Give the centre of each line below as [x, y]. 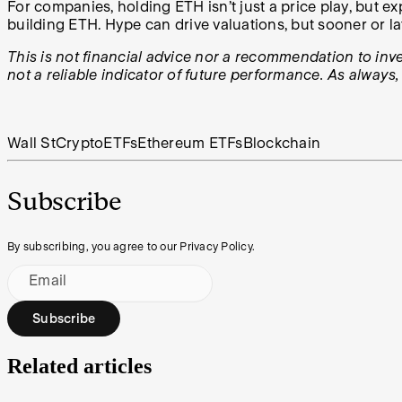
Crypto [79, 144]
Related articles [79, 367]
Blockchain [281, 144]
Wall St [31, 144]
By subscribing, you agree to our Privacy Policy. [131, 247]
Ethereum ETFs [190, 144]
